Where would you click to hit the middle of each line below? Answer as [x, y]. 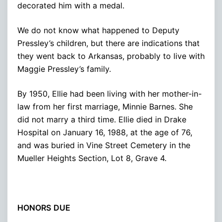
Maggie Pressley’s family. [64, 69]
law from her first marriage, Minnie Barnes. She [105, 106]
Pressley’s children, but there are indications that [109, 43]
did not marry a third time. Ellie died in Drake [102, 119]
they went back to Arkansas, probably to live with [111, 56]
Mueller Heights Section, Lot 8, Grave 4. [92, 158]
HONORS [34, 207]
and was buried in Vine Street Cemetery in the [104, 145]
